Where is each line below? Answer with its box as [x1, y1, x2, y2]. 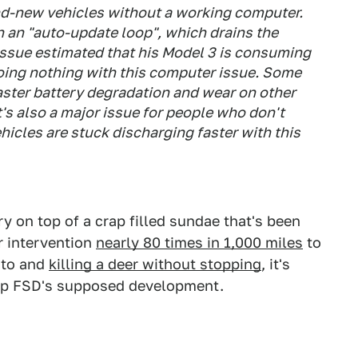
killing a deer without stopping [49, 256, 261, 272]
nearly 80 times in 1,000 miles [96, 234, 303, 251]
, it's [261, 256, 290, 272]
